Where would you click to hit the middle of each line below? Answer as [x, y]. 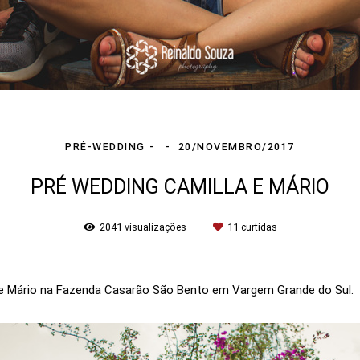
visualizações [155, 227]
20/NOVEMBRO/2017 [236, 147]
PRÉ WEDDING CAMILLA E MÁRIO [180, 187]
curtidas [258, 227]
